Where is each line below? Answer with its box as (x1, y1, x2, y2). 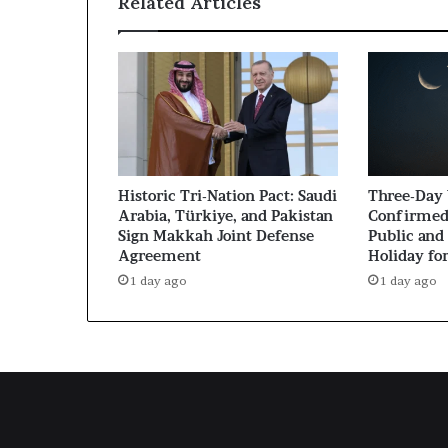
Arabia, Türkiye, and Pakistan (118, 206, 333, 224)
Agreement (118, 246, 201, 264)
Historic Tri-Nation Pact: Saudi (118, 186, 337, 204)
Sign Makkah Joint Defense (118, 226, 314, 244)
